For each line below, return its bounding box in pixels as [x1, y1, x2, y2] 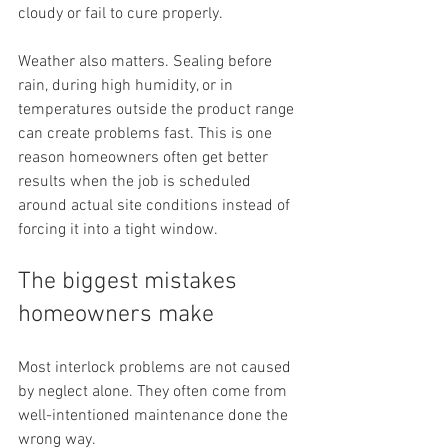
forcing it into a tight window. [18, 220, 218, 240]
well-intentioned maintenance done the [18, 406, 292, 426]
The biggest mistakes [18, 268, 243, 296]
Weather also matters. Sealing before [18, 52, 276, 72]
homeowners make [18, 301, 214, 329]
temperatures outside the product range [18, 100, 298, 120]
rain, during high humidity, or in [18, 76, 237, 96]
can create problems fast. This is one [18, 124, 276, 144]
